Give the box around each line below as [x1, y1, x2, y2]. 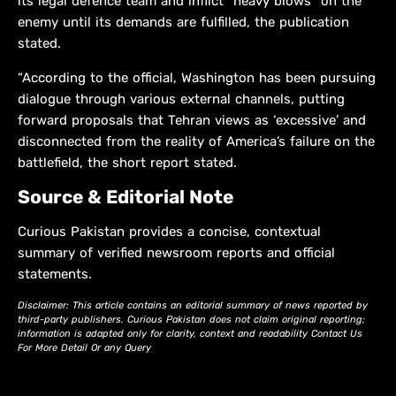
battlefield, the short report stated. [18, 155, 237, 171]
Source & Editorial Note [18, 186, 233, 209]
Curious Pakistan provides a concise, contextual [18, 224, 321, 240]
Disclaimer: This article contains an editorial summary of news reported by [18, 300, 368, 312]
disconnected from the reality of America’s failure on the [18, 133, 375, 150]
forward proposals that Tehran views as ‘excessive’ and [18, 112, 366, 129]
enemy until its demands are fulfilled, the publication [18, 14, 349, 31]
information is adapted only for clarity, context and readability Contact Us [18, 328, 362, 340]
